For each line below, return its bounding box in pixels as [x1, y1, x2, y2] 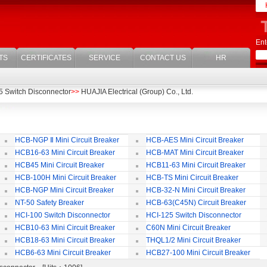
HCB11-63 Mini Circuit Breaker [146, 161, 246, 169]
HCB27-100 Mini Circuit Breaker [146, 249, 252, 257]
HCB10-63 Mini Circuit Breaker [14, 223, 115, 232]
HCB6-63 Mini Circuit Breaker [14, 249, 111, 257]
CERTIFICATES [20, 54, 72, 62]
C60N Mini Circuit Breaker [146, 223, 231, 232]
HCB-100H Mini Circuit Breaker [14, 173, 116, 182]
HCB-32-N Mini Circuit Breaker [146, 186, 246, 194]
